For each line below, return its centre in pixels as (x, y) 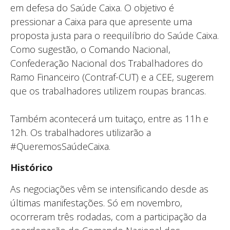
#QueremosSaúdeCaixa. (60, 146)
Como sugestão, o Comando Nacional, (90, 49)
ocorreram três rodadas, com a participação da (108, 216)
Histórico (33, 168)
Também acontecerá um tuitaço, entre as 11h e (109, 119)
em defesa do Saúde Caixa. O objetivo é (92, 8)
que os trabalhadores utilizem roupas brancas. (109, 91)
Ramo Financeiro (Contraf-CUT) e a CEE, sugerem (112, 77)
